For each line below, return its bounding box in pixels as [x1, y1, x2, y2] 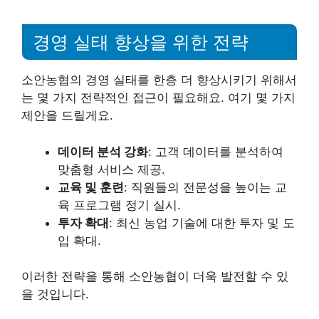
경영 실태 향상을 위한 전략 [33, 32, 249, 52]
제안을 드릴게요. [21, 108, 113, 122]
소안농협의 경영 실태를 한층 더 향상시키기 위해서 [21, 73, 297, 87]
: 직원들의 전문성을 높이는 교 [124, 179, 287, 194]
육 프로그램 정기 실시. [58, 197, 181, 212]
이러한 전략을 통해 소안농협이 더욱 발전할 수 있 [21, 269, 288, 283]
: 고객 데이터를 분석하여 [148, 144, 283, 159]
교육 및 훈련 [58, 179, 124, 194]
